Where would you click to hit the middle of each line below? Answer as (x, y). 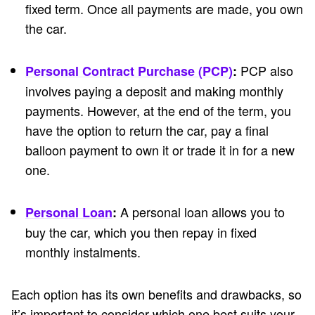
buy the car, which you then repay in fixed (141, 232)
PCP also (265, 71)
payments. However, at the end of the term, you (158, 111)
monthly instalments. (83, 252)
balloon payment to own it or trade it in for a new (160, 150)
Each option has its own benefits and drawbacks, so (156, 294)
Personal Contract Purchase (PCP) (129, 71)
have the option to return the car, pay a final (147, 130)
